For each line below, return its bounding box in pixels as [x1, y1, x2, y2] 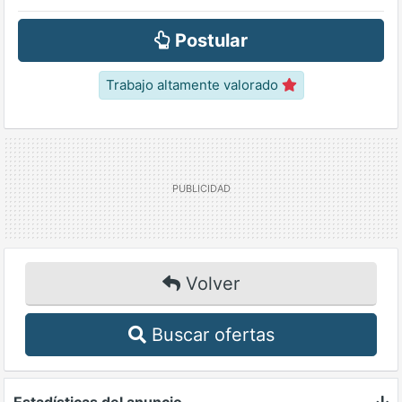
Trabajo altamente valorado [105, 76, 282, 93]
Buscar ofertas [145, 324, 275, 345]
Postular [170, 30, 248, 51]
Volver [180, 273, 240, 294]
